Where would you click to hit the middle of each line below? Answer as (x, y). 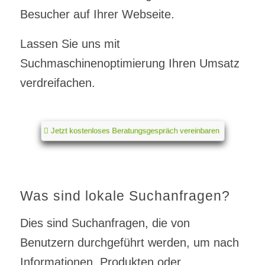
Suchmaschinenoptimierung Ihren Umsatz (130, 63)
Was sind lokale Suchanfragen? (125, 195)
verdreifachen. (57, 83)
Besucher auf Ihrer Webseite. (97, 14)
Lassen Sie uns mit (70, 43)
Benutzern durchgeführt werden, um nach (129, 242)
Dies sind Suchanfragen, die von (105, 223)
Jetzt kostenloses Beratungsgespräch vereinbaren (135, 130)
